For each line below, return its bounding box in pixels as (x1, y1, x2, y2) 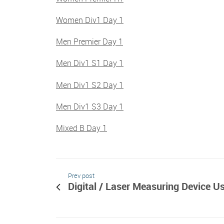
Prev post (68, 171, 94, 180)
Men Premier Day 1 (56, 36, 123, 47)
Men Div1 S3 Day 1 (56, 100, 123, 112)
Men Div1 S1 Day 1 (56, 57, 123, 69)
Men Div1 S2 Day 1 (56, 79, 123, 90)
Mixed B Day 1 (56, 122, 107, 134)
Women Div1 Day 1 (56, 14, 123, 26)
